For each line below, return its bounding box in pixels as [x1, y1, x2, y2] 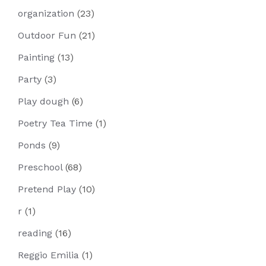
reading [18, 227, 52, 239]
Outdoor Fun [18, 30, 76, 41]
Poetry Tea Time [18, 118, 93, 129]
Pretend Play [18, 183, 76, 195]
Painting [18, 52, 55, 63]
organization [18, 8, 74, 19]
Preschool [18, 161, 62, 173]
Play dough [18, 96, 69, 107]
